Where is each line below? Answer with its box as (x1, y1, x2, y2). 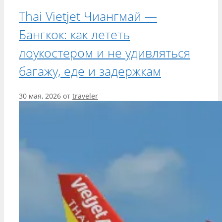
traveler (72, 91, 98, 101)
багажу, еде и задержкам (19, 62, 161, 79)
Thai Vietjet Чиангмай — (19, 7, 157, 24)
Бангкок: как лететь (19, 25, 130, 43)
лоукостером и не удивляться (19, 44, 190, 61)
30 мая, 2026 (19, 91, 61, 101)
